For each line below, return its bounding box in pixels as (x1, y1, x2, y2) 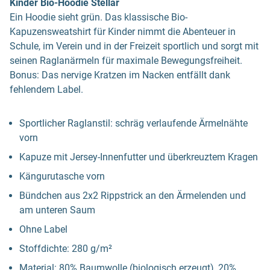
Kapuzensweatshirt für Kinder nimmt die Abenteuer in (10, 26, 236, 37)
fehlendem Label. (10, 84, 83, 95)
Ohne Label (19, 224, 67, 235)
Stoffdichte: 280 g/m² (19, 243, 112, 254)
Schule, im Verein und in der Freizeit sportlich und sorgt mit (10, 40, 259, 52)
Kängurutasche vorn (19, 171, 105, 182)
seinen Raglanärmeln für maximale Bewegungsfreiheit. (10, 55, 242, 66)
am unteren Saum (19, 204, 95, 216)
